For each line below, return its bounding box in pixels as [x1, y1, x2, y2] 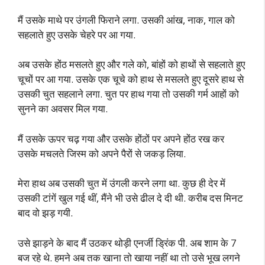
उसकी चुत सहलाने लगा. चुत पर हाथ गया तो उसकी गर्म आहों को [18, 87, 239, 101]
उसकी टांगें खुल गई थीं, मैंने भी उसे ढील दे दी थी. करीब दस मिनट [18, 191, 243, 205]
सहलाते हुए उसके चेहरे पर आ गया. [18, 27, 135, 41]
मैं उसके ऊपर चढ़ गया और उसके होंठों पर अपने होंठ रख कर [18, 131, 224, 146]
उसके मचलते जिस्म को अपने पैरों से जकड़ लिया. [18, 146, 186, 160]
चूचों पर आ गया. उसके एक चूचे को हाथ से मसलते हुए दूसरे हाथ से [18, 72, 244, 86]
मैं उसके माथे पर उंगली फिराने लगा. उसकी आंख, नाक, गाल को [18, 12, 235, 27]
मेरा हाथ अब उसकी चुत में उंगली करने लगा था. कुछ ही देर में [18, 176, 225, 190]
